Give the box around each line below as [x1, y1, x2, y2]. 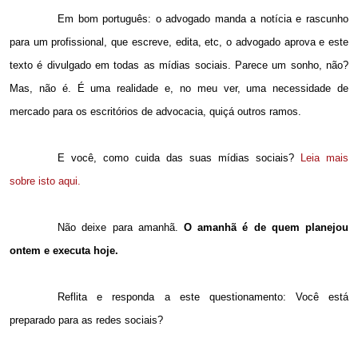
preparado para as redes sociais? [10, 314, 163, 327]
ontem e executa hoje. [10, 245, 118, 257]
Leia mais [300, 152, 349, 165]
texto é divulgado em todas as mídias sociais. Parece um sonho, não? [10, 59, 348, 72]
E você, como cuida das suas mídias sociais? [58, 152, 301, 165]
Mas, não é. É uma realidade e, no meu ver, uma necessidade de [10, 82, 348, 95]
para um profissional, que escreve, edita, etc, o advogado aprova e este [10, 36, 348, 49]
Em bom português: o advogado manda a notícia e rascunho [58, 13, 348, 26]
